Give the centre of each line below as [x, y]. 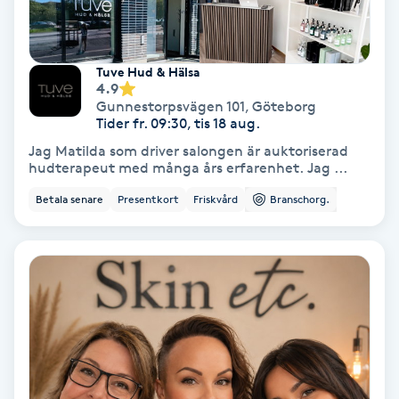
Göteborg [284, 106]
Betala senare [69, 199]
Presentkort [148, 199]
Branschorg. [300, 199]
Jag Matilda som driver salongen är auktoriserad [188, 151]
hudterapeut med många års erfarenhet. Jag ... [188, 167]
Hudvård [40, 267]
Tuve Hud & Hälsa [148, 71]
